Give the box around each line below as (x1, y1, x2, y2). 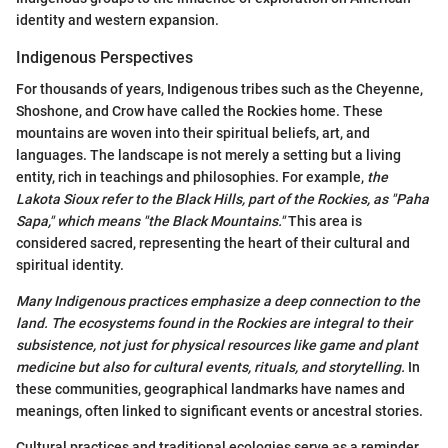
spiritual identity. (16, 256, 124, 273)
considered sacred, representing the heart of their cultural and (16, 234, 410, 251)
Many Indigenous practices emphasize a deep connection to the (16, 292, 420, 309)
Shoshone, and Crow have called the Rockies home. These (16, 102, 383, 119)
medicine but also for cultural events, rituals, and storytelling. (16, 358, 405, 375)
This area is (285, 212, 362, 229)
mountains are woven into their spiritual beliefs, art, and (16, 124, 370, 141)
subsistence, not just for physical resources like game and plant (16, 336, 418, 353)
